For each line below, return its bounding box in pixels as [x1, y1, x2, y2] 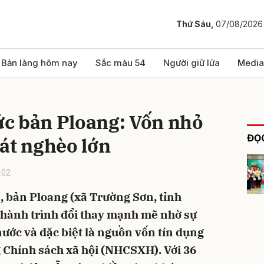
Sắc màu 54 [95, 57, 146, 68]
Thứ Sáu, [176, 19, 216, 29]
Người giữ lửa [163, 57, 220, 68]
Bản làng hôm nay [1, 57, 78, 68]
